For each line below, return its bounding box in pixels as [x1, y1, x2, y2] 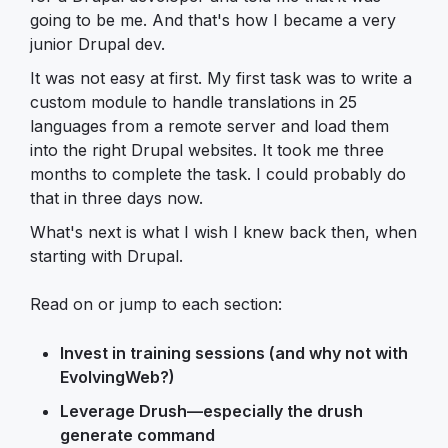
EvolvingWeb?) [60, 366, 175, 387]
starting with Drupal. [30, 245, 183, 266]
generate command [60, 424, 215, 445]
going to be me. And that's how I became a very [30, 9, 396, 30]
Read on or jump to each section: [30, 293, 287, 314]
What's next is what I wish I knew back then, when [30, 221, 417, 242]
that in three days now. [30, 187, 203, 208]
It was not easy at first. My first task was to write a [30, 67, 412, 88]
